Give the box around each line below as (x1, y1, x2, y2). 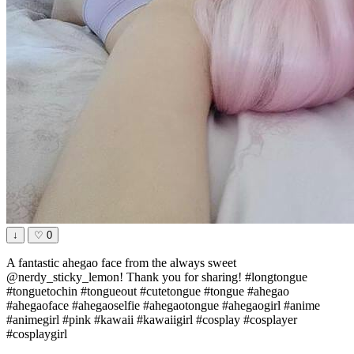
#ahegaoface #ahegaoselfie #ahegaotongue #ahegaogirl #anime (6, 299, 320, 313)
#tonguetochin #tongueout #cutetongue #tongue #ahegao (6, 284, 289, 299)
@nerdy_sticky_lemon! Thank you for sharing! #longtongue (6, 270, 307, 284)
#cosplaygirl (6, 327, 67, 341)
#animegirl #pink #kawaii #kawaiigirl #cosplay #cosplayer (6, 313, 297, 327)
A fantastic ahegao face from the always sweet (6, 256, 236, 270)
